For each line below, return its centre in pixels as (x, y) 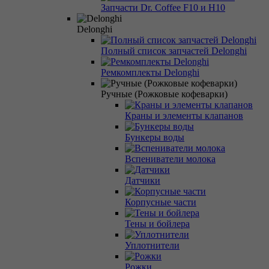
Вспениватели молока (170, 159)
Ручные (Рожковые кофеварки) (164, 94)
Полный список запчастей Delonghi (174, 50)
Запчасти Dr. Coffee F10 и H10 (163, 7)
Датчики (143, 180)
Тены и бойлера (157, 223)
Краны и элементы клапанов (184, 115)
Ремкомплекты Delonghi (150, 72)
